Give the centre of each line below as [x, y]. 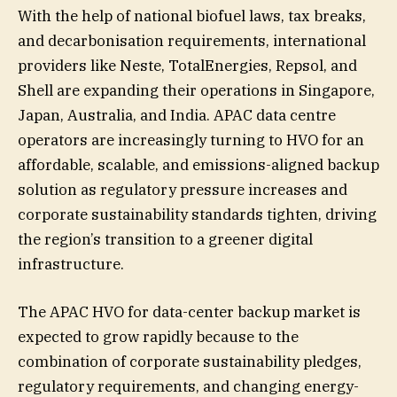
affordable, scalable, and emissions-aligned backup [198, 164]
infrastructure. [71, 264]
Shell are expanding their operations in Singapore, [196, 90]
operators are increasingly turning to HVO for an [191, 140]
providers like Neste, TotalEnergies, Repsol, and [187, 65]
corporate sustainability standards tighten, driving [197, 214]
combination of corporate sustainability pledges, [190, 361]
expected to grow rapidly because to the [158, 336]
